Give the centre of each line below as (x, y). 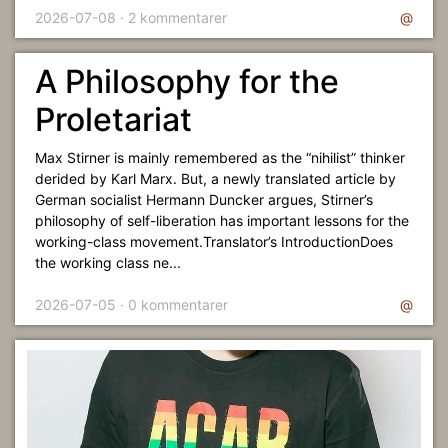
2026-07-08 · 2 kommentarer (131, 17)
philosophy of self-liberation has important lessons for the (222, 220)
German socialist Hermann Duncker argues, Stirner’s (204, 199)
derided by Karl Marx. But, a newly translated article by (215, 178)
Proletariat (113, 119)
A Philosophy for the (187, 81)
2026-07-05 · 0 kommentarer (131, 304)
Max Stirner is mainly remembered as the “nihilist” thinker (220, 157)
